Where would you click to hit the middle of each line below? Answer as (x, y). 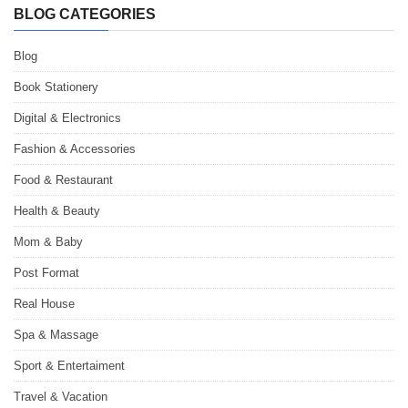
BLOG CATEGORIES (85, 14)
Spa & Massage (56, 334)
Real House (44, 303)
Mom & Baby (48, 241)
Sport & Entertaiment (69, 365)
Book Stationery (56, 87)
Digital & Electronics (67, 117)
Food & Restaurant (63, 179)
